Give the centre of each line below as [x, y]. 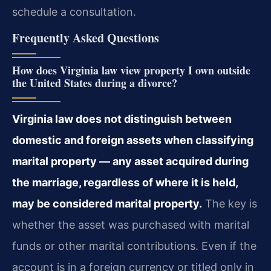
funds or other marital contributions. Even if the [134, 246]
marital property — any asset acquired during [130, 161]
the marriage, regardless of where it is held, [125, 182]
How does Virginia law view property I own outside [131, 70]
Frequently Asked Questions [86, 38]
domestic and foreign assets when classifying [133, 140]
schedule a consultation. [74, 11]
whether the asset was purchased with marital [131, 225]
